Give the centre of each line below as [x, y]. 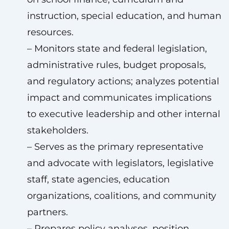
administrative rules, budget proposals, [116, 65]
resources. [50, 32]
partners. [47, 212]
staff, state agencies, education [98, 179]
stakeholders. [58, 130]
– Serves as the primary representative [115, 147]
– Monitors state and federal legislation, [117, 49]
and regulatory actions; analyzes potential [123, 81]
